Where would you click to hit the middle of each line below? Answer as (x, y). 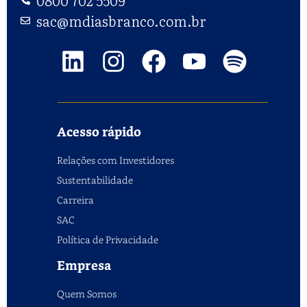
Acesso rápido (99, 133)
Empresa (84, 267)
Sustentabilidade (95, 180)
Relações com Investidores (115, 160)
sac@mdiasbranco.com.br (121, 21)
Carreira (75, 200)
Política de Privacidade (108, 240)
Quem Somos (87, 294)
